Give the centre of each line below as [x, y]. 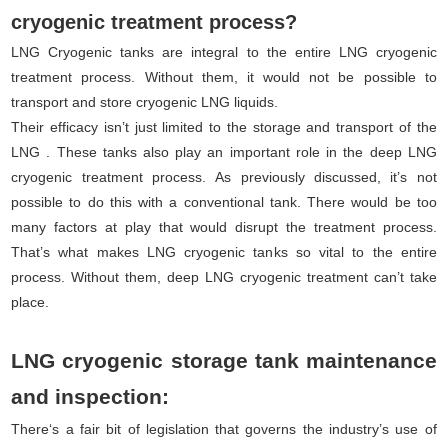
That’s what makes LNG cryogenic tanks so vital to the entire [224, 251]
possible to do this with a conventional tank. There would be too [224, 201]
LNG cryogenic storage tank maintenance [224, 360]
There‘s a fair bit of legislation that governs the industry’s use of [224, 428]
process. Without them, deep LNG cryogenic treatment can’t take [224, 276]
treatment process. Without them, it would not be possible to [224, 76]
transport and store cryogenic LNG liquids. [145, 101]
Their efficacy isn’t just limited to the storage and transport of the [224, 126]
